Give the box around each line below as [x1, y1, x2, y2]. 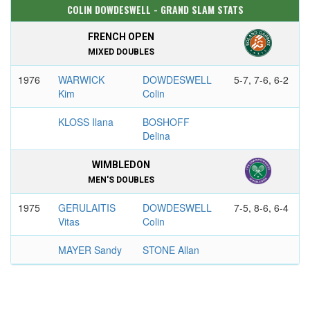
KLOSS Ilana [57, 115, 113, 129]
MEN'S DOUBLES [87, 175, 154, 185]
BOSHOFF [142, 115, 190, 129]
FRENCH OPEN [87, 31, 154, 42]
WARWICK [57, 73, 104, 86]
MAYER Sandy [57, 243, 122, 257]
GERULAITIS [57, 201, 116, 215]
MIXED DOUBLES [87, 47, 154, 57]
